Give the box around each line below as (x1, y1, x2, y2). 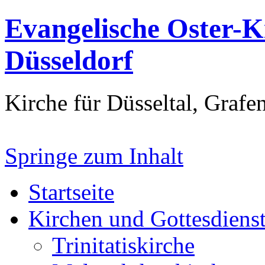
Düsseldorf (5, 45, 133, 76)
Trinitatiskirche (52, 232, 195, 258)
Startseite (28, 179, 114, 205)
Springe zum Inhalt (5, 143, 183, 169)
